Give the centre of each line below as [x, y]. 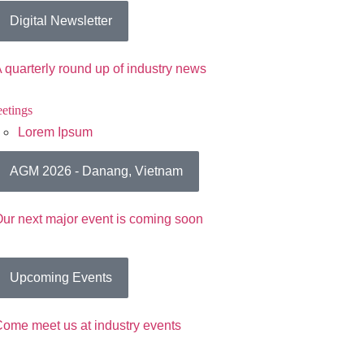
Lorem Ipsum [55, 132]
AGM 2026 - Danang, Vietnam [96, 171]
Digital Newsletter [61, 20]
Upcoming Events [61, 278]
